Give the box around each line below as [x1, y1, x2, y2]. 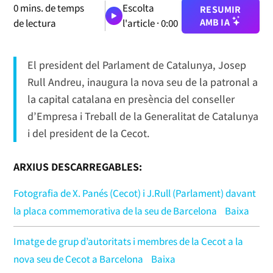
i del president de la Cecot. [27, 126, 150, 140]
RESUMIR [200, 3, 241, 16]
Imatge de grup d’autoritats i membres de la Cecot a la [13, 234, 244, 248]
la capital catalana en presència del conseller [27, 92, 235, 106]
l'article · [122, 16, 161, 30]
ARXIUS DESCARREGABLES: [13, 159, 143, 174]
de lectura [13, 16, 57, 30]
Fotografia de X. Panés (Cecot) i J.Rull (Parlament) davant [13, 186, 257, 200]
